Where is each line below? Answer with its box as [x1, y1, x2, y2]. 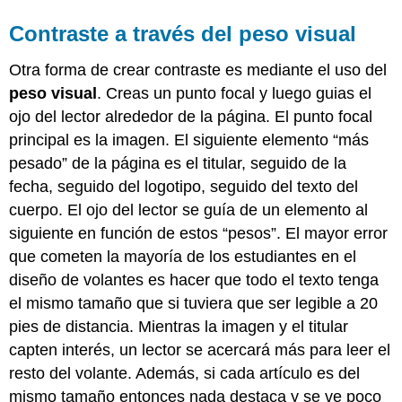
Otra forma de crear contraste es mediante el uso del [9, 60, 388, 79]
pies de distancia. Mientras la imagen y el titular [9, 317, 349, 336]
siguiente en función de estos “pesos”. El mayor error [9, 223, 389, 242]
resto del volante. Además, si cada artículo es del [9, 363, 361, 382]
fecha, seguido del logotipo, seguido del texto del [9, 177, 359, 196]
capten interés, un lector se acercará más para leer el [9, 340, 391, 359]
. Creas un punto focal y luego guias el [97, 83, 372, 102]
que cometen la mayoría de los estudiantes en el [9, 247, 357, 266]
